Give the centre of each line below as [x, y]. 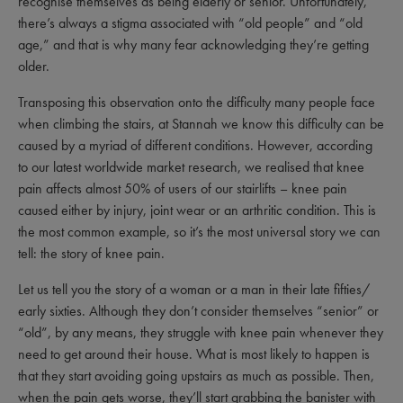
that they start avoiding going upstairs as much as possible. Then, [196, 376]
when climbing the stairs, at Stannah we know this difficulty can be [201, 124]
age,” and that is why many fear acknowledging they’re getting [193, 45]
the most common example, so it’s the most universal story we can [199, 232]
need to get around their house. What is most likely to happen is [194, 354]
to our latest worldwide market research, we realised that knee [191, 167]
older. [34, 66]
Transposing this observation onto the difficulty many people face [197, 102]
